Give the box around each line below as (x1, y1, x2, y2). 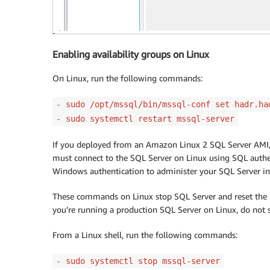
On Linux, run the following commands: (52, 73, 202, 84)
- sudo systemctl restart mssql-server (56, 114, 234, 124)
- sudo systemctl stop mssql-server (56, 256, 220, 266)
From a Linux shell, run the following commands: (52, 230, 237, 240)
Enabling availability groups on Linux (52, 48, 209, 60)
